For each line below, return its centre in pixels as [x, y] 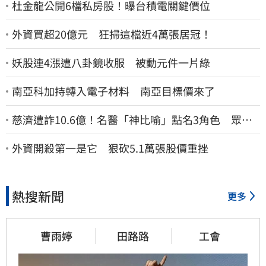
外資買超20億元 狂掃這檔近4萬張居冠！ [112, 34]
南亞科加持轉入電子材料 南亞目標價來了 [113, 91]
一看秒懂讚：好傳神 [60, 133]
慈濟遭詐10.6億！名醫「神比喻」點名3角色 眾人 [132, 120]
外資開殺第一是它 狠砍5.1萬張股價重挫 [110, 148]
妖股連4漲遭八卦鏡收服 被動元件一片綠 [111, 63]
